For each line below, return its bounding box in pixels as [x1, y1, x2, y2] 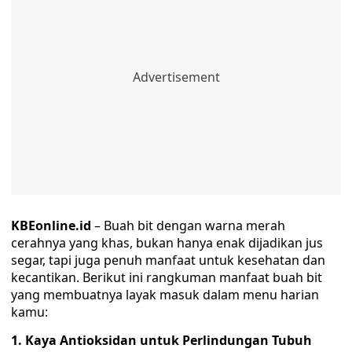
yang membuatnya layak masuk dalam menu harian [11, 286, 319, 303]
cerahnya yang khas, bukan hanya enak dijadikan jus [11, 234, 323, 251]
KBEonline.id [11, 217, 91, 234]
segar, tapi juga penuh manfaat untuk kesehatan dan [11, 251, 325, 269]
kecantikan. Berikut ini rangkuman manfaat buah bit [11, 269, 322, 286]
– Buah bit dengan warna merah [91, 217, 285, 234]
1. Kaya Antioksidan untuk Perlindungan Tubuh [11, 332, 312, 349]
